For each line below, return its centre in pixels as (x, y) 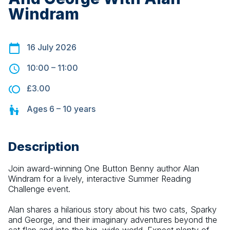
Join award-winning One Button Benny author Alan (104, 169)
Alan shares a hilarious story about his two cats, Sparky (112, 210)
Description (44, 147)
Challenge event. (39, 189)
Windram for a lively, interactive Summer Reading (100, 179)
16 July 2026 (52, 47)
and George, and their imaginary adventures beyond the (113, 220)
